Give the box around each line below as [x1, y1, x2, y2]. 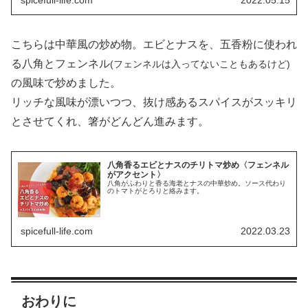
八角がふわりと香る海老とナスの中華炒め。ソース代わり [107, 179, 287, 187]
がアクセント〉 [107, 169, 166, 179]
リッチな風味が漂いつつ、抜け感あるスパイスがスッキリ [11, 96, 297, 108]
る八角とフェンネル [11, 57, 110, 69]
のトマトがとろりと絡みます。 [107, 186, 204, 195]
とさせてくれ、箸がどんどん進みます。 [11, 115, 209, 127]
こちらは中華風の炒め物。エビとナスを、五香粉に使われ [11, 38, 297, 50]
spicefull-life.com [21, 225, 93, 237]
